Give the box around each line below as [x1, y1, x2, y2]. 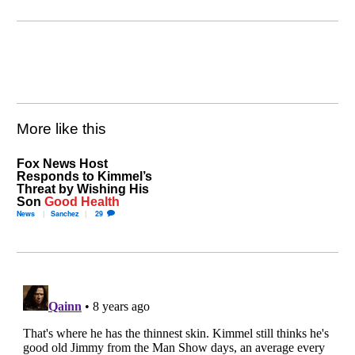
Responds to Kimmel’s [17, 168, 153, 183]
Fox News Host [17, 155, 109, 170]
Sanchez [51, 208, 79, 219]
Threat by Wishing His [17, 181, 150, 196]
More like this [17, 120, 107, 138]
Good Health [44, 193, 120, 208]
